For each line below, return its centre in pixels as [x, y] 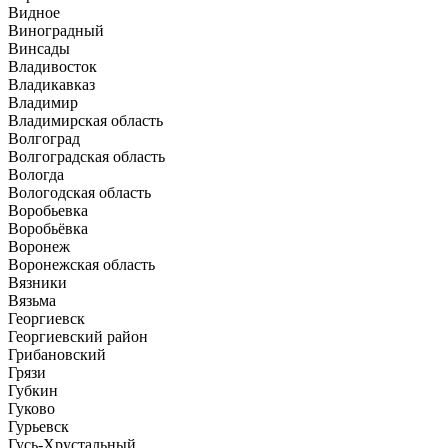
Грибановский [57, 355]
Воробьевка [48, 211]
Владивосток [52, 67]
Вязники [37, 283]
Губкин [33, 391]
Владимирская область [85, 121]
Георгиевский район [78, 337]
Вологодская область [79, 193]
